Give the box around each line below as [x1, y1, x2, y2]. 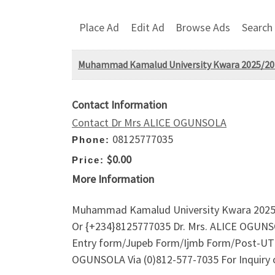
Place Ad [79, 20, 119, 34]
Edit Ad [130, 20, 165, 34]
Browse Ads [176, 20, 231, 34]
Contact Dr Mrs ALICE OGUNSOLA [72, 115, 227, 130]
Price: [72, 154, 104, 165]
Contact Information [72, 98, 167, 112]
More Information [72, 172, 154, 187]
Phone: [72, 134, 110, 145]
